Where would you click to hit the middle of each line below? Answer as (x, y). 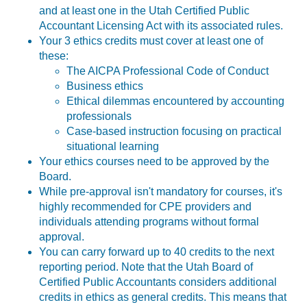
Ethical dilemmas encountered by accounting (176, 101)
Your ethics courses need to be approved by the (155, 161)
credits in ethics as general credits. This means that (163, 297)
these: (54, 56)
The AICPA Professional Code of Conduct (168, 71)
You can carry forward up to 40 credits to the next (157, 251)
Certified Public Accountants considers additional (158, 282)
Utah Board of (220, 267)
